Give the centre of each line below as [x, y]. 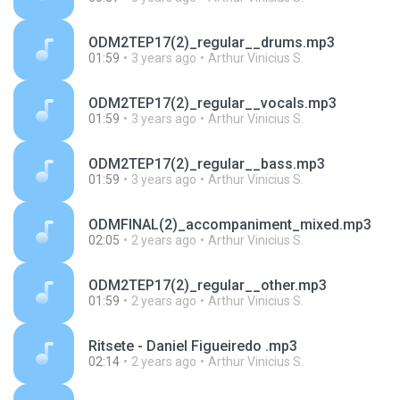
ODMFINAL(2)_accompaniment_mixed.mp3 [230, 225]
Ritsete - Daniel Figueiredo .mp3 [193, 346]
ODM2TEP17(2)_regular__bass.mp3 [207, 164]
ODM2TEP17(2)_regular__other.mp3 [208, 285]
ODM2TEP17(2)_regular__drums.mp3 [212, 42]
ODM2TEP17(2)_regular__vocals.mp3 [212, 103]
